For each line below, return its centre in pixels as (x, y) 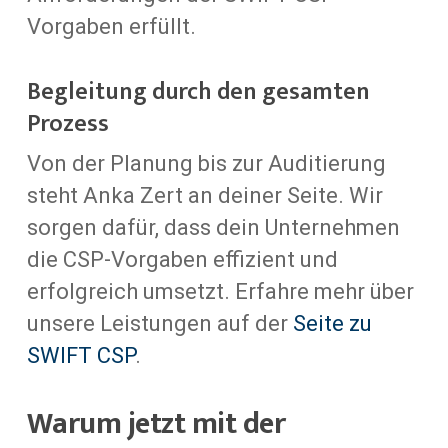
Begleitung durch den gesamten (198, 91)
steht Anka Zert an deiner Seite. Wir (204, 195)
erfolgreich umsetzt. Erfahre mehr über (220, 291)
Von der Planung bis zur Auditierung (206, 163)
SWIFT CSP (80, 355)
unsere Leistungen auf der (159, 323)
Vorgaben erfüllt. (111, 26)
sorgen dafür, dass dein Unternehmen (213, 227)
